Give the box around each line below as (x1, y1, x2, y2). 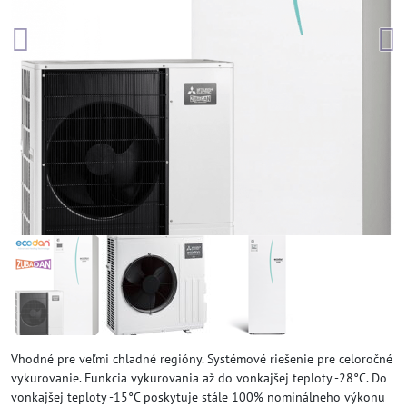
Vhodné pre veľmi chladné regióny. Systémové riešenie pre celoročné (11, 351, 392, 367)
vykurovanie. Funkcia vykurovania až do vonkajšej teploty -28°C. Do (11, 370, 387, 386)
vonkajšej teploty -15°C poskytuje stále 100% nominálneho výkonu (11, 389, 385, 405)
